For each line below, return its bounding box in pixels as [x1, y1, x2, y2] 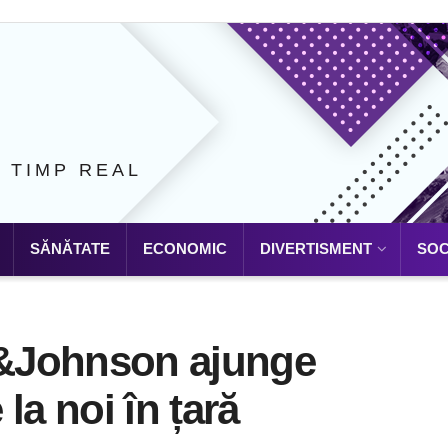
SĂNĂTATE [30, 240, 110, 257]
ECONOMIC [143, 240, 227, 257]
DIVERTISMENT [260, 240, 372, 257]
